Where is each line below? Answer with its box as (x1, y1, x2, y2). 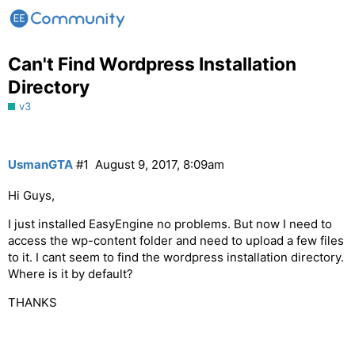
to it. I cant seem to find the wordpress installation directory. (8, 250, 344, 265)
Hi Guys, (8, 188, 55, 204)
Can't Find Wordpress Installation (8, 52, 296, 74)
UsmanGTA (8, 156, 73, 172)
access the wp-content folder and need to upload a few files (8, 233, 344, 249)
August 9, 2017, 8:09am (94, 156, 224, 172)
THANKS (8, 295, 57, 311)
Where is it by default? (8, 266, 133, 282)
